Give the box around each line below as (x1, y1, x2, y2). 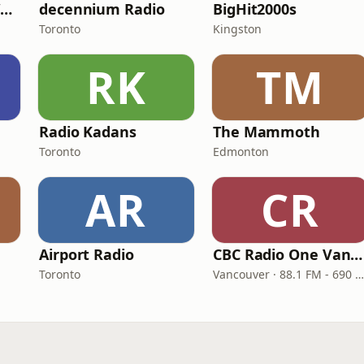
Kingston (213, 21, 262, 37)
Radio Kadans (39, 122, 136, 141)
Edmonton (213, 144, 269, 159)
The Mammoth (213, 122, 321, 141)
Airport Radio (39, 245, 134, 264)
